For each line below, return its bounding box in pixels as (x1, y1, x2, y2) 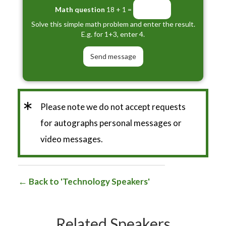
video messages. (40, 133, 103, 144)
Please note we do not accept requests (40, 101, 186, 112)
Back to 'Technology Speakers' (27, 176, 150, 187)
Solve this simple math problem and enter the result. (31, 19, 195, 28)
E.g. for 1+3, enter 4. (81, 29, 145, 38)
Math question (55, 5, 105, 14)
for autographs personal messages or (40, 117, 182, 128)
